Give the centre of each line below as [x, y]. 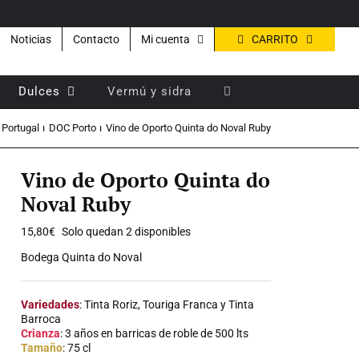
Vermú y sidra [149, 91]
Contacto [96, 39]
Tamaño [42, 348]
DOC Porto [72, 128]
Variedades [50, 305]
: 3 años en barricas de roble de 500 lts [155, 333]
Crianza [41, 333]
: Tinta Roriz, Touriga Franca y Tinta [167, 305]
